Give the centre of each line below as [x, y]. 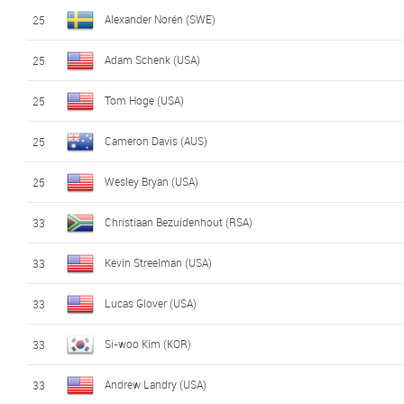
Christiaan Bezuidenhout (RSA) [179, 221]
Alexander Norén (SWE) [161, 18]
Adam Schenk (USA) [153, 59]
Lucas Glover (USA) [151, 303]
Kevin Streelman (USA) [159, 262]
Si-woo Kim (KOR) [148, 343]
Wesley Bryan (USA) [152, 181]
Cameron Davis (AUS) [156, 140]
